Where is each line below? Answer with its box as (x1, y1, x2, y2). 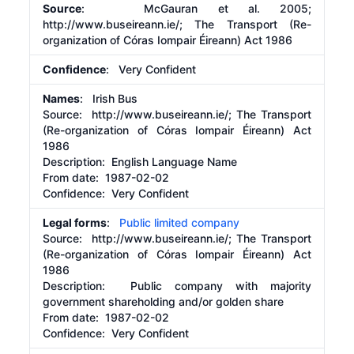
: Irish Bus (80, 92, 138, 105)
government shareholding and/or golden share (43, 295, 284, 308)
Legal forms (43, 216, 107, 229)
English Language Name (111, 155, 238, 168)
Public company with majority (130, 279, 311, 292)
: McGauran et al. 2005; (81, 2, 311, 15)
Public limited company (119, 216, 240, 229)
